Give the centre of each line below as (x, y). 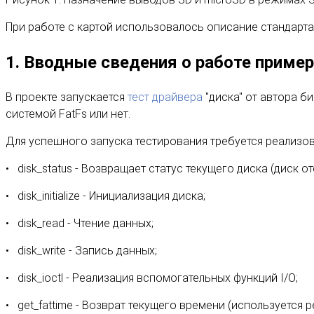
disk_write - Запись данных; (87, 250)
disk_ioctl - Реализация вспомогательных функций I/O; (158, 278)
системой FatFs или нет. (68, 114)
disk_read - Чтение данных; (86, 223)
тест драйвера (165, 97)
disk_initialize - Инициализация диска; (111, 196)
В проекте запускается (67, 97)
